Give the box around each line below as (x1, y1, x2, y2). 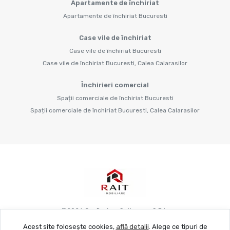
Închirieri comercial (81, 81, 149, 89)
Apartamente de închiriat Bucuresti (63, 12, 167, 20)
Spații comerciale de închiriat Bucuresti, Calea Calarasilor (30, 106, 200, 114)
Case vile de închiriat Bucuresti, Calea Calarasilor (43, 59, 187, 67)
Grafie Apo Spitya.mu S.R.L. (83, 206, 169, 215)
